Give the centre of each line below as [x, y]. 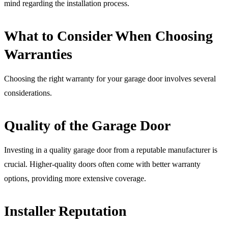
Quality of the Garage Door [87, 125]
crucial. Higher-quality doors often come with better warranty [102, 164]
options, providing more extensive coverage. [75, 178]
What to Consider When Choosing [108, 36]
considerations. [28, 93]
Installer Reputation [65, 211]
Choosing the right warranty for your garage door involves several [110, 78]
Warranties [38, 54]
